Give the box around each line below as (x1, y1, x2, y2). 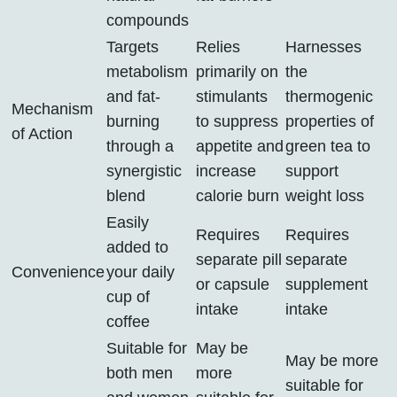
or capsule (196, 276, 269, 294)
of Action (12, 125, 73, 144)
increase (196, 162, 256, 181)
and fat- (106, 88, 160, 106)
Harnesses (285, 38, 362, 57)
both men (106, 364, 173, 383)
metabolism (106, 63, 188, 82)
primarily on (196, 63, 278, 82)
